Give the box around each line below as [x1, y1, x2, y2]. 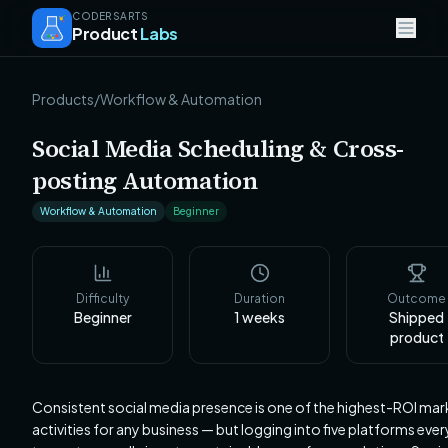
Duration [234, 291, 285, 306]
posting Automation [32, 164, 258, 197]
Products [32, 90, 94, 108]
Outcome [387, 291, 446, 306]
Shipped [389, 308, 444, 326]
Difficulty [76, 291, 129, 306]
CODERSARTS [72, 10, 148, 22]
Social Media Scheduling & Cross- [32, 132, 404, 165]
